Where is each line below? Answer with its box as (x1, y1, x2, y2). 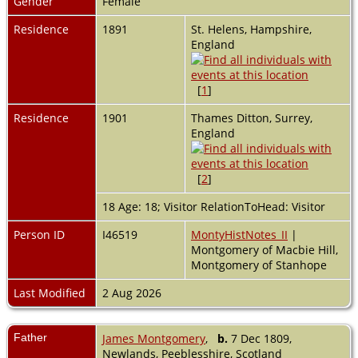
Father (14, 330, 47, 344)
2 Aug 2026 (102, 284, 165, 300)
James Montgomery (102, 330, 205, 346)
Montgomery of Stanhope (191, 257, 327, 272)
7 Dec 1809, (228, 330, 292, 346)
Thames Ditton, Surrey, (191, 109, 312, 125)
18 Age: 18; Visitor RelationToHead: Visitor (102, 198, 328, 214)
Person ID (14, 226, 65, 242)
